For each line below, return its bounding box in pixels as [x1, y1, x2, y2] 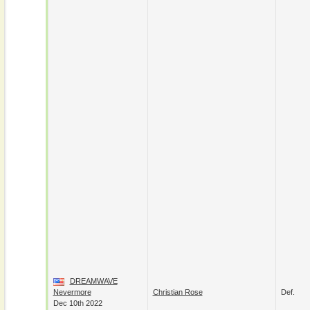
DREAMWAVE [69, 277, 118, 285]
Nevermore [53, 288, 91, 296]
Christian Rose [152, 288, 203, 296]
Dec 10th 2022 [53, 299, 102, 307]
